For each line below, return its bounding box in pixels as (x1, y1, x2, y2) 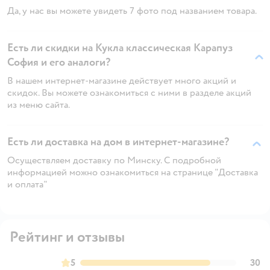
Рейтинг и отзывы (10, 227, 125, 246)
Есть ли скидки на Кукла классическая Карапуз (7, 40, 233, 55)
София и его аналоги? (7, 55, 110, 69)
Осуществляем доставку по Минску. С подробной (7, 154, 221, 166)
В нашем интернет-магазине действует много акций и (7, 74, 236, 87)
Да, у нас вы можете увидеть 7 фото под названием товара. (7, 4, 257, 17)
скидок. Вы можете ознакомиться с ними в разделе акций (7, 86, 251, 99)
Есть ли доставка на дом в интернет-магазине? (7, 134, 229, 149)
